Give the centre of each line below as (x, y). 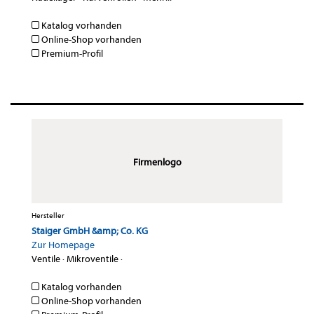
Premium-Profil (71, 54)
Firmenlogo (157, 163)
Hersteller (48, 216)
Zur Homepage (63, 245)
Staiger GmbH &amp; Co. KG (90, 231)
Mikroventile (93, 259)
